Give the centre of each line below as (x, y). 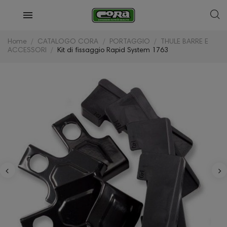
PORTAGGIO (129, 42)
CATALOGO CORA (68, 42)
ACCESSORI (27, 51)
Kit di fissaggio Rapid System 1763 (113, 51)
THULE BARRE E (185, 42)
